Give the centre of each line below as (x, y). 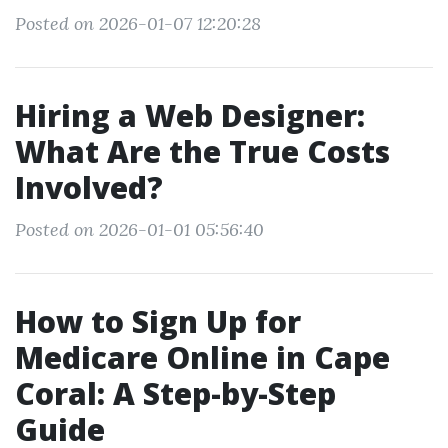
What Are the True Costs (202, 151)
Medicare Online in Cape (202, 357)
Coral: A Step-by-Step (175, 393)
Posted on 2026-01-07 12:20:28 (138, 23)
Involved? (89, 187)
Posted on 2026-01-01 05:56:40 (139, 229)
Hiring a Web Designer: (190, 115)
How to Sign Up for (158, 321)
